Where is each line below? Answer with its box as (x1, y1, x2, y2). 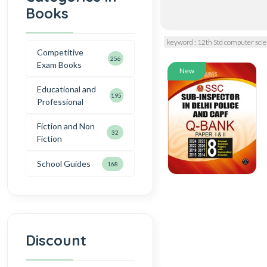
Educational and (37, 83, 96, 94)
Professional (37, 96, 83, 107)
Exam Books (37, 59, 82, 70)
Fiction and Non (37, 120, 95, 131)
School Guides (37, 159, 91, 169)
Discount (26, 231, 86, 249)
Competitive (37, 46, 83, 57)
